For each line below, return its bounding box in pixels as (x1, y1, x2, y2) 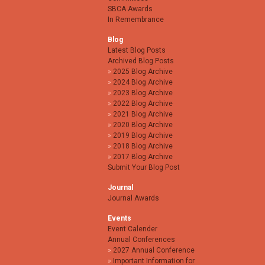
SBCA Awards (108, 5, 153, 14)
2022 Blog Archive (113, 99, 173, 108)
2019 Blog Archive (113, 131, 173, 140)
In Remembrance (108, 15, 164, 24)
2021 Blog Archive (113, 110, 173, 119)
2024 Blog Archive (113, 78, 173, 87)
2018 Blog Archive (113, 142, 173, 151)
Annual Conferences (108, 235, 175, 244)
